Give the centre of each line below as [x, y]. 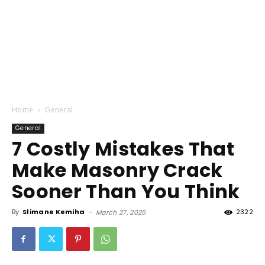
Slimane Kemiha [54, 212]
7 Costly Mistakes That [123, 149]
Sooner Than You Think [126, 192]
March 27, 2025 [121, 213]
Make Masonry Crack [117, 170]
